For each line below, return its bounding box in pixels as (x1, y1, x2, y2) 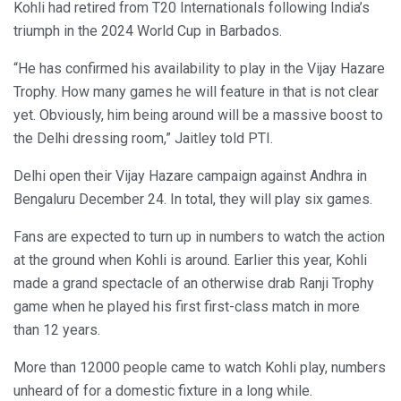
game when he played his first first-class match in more (13, 298, 360, 316)
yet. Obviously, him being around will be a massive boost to (13, 107, 383, 124)
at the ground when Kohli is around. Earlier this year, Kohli (13, 252, 367, 269)
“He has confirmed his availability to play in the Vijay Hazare (13, 60, 385, 78)
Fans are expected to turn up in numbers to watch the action (13, 228, 385, 246)
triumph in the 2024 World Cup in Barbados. (13, 22, 282, 40)
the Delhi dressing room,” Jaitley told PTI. (13, 130, 273, 148)
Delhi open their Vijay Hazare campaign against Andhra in (13, 167, 367, 185)
